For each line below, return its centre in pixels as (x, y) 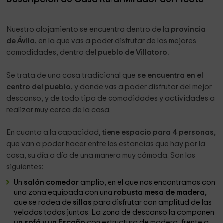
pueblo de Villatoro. (134, 53)
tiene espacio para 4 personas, (158, 133)
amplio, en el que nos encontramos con (148, 182)
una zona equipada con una (63, 192)
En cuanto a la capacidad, (54, 133)
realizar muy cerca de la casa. (59, 110)
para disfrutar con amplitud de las (152, 202)
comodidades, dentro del (52, 53)
